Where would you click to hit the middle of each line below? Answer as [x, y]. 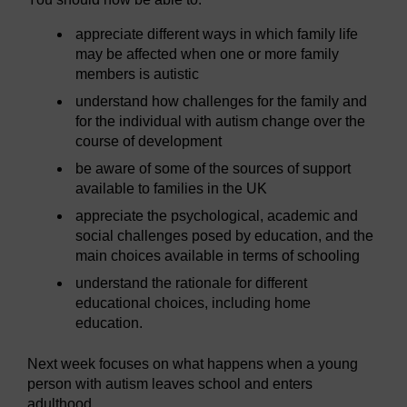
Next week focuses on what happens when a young [193, 364]
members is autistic [138, 74]
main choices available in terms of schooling [218, 256]
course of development [149, 142]
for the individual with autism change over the [221, 122]
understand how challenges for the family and [222, 102]
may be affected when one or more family [208, 55]
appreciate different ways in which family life [217, 35]
